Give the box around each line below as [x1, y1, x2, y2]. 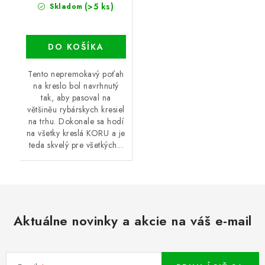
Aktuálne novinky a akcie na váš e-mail [13, 211, 252, 230]
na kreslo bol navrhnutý [33, 79, 119, 92]
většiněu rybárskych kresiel [27, 103, 125, 115]
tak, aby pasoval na [41, 91, 111, 104]
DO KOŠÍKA [47, 40, 104, 53]
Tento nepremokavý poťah [28, 67, 124, 80]
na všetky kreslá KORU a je [26, 127, 125, 139]
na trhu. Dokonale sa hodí [28, 115, 124, 127]
